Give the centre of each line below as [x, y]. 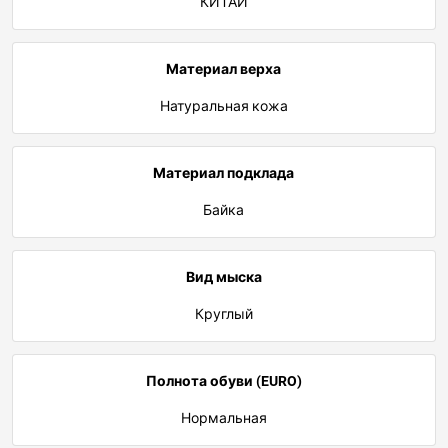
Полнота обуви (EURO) [223, 381]
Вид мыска [223, 277]
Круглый [223, 314]
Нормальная [223, 418]
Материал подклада [224, 173]
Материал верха [224, 69]
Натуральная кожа [223, 106]
